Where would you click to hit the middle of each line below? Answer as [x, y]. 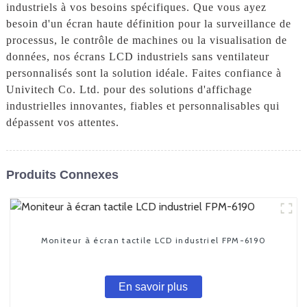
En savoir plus [153, 287]
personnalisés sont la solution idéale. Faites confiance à [144, 73]
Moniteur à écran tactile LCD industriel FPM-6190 [153, 240]
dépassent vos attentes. [62, 122]
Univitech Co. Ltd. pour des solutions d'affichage [129, 89]
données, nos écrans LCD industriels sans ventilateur [137, 56]
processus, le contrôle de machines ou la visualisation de [146, 40]
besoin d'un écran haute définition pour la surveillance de [148, 23]
